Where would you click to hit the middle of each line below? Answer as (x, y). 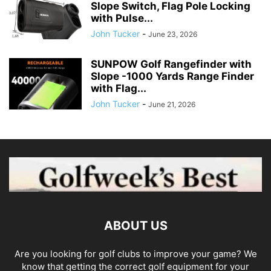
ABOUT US (135, 225)
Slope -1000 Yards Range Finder (172, 77)
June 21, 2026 (172, 105)
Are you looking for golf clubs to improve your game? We (135, 253)
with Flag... (119, 89)
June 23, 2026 (173, 34)
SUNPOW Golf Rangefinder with (171, 64)
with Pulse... (122, 18)
